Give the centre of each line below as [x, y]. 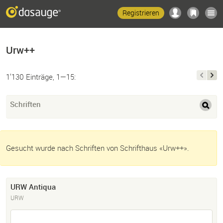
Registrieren [141, 13]
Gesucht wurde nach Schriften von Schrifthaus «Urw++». [98, 148]
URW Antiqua [33, 187]
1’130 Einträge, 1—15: [41, 77]
